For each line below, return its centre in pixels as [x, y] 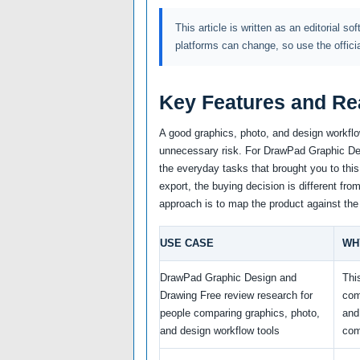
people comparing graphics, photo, [240, 313]
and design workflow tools [220, 331]
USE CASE [187, 243]
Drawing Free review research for [236, 296]
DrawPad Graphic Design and [228, 278]
